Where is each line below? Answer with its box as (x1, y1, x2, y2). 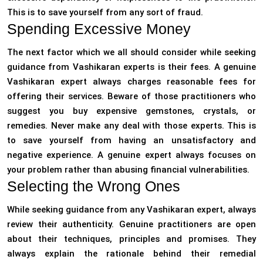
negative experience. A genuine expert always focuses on (7, 150, 256, 161)
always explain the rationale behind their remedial (7, 248, 256, 259)
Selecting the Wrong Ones (7, 178, 180, 195)
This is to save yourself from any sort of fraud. (7, 7, 203, 18)
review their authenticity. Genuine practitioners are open (7, 219, 256, 230)
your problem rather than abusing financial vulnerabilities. (7, 164, 249, 176)
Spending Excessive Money (7, 21, 191, 38)
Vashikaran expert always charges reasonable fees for (7, 76, 256, 87)
